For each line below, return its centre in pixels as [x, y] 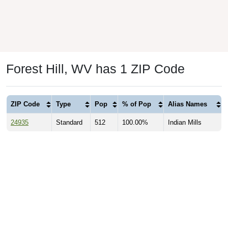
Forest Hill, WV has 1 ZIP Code [95, 69]
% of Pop [137, 104]
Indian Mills [185, 123]
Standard [69, 123]
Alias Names [188, 104]
